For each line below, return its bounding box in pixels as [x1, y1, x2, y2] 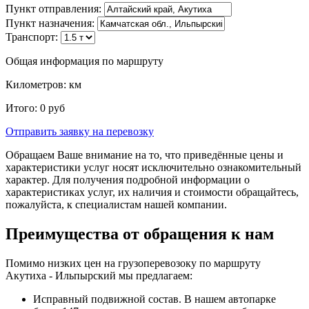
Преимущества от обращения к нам [6, 224, 274, 243]
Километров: [6, 78, 69, 90]
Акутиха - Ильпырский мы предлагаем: [6, 269, 192, 281]
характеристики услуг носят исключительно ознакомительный [6, 161, 301, 173]
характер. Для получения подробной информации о [6, 173, 250, 186]
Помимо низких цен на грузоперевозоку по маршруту [6, 257, 261, 269]
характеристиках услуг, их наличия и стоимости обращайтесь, [6, 186, 299, 198]
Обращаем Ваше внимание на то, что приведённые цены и [6, 148, 283, 161]
